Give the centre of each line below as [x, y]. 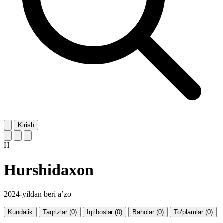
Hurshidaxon [49, 169]
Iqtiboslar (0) [105, 212]
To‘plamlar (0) [193, 212]
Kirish [26, 125]
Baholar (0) [148, 212]
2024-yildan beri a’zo [38, 194]
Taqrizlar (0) [60, 212]
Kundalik [20, 212]
